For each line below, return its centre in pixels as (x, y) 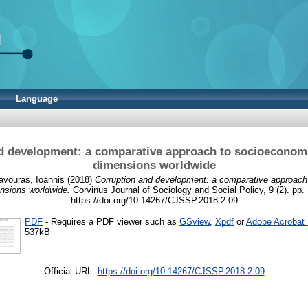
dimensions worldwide (154, 165)
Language (37, 99)
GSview (195, 221)
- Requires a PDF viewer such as (111, 221)
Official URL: (70, 271)
